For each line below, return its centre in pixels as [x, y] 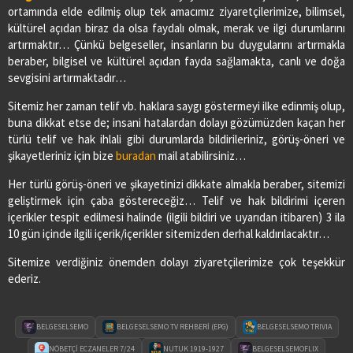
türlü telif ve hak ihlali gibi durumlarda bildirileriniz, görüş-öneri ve [176, 139]
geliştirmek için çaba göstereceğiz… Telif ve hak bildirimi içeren [176, 200]
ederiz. [24, 278]
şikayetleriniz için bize [62, 155]
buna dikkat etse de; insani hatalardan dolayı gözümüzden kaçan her [176, 122]
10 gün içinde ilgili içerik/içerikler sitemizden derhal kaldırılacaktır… [169, 233]
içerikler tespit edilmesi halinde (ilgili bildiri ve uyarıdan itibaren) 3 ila [176, 217]
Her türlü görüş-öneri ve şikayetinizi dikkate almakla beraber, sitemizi [176, 184]
